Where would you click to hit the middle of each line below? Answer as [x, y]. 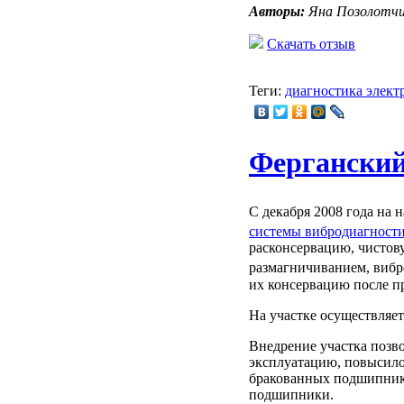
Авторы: [277, 11]
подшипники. [291, 394]
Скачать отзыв [311, 43]
